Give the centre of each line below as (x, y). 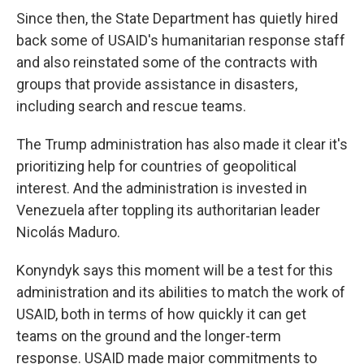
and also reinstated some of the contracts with (167, 62)
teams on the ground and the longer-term (149, 336)
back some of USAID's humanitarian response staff (181, 40)
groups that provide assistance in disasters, (157, 84)
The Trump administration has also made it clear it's (182, 144)
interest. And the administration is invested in (162, 188)
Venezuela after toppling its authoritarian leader (168, 210)
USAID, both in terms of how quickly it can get (161, 314)
